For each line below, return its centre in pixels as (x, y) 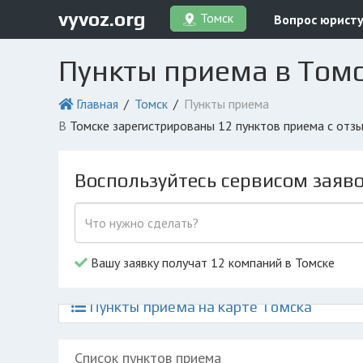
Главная (97, 104)
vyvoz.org (102, 19)
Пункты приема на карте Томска (199, 307)
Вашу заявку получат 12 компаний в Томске (211, 263)
